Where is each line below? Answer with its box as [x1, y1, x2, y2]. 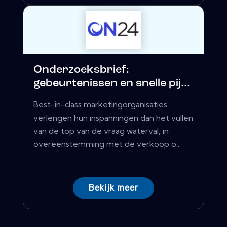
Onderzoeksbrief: [33, 64, 129, 77]
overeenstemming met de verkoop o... [33, 139, 181, 149]
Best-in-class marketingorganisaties [33, 99, 167, 110]
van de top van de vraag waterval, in [33, 126, 169, 136]
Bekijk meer [89, 183, 138, 193]
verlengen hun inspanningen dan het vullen [33, 112, 193, 123]
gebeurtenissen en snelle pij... [33, 78, 190, 90]
